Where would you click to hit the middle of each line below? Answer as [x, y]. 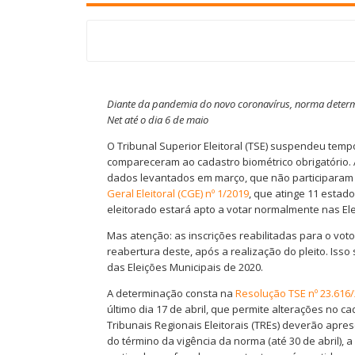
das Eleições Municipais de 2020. [186, 267]
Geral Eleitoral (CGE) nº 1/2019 [178, 193]
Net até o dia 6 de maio [158, 120]
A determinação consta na [171, 293]
